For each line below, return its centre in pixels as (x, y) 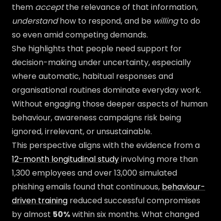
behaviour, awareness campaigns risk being (96, 118)
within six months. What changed (135, 214)
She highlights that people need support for (97, 49)
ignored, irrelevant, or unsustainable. (82, 131)
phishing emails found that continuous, (87, 187)
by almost (32, 214)
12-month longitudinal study (65, 159)
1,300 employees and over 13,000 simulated (94, 173)
